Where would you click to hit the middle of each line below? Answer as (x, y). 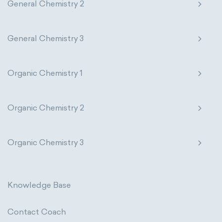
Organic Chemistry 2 (46, 108)
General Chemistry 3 (46, 38)
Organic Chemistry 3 (46, 142)
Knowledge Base (39, 185)
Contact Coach (37, 212)
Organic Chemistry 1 (45, 73)
